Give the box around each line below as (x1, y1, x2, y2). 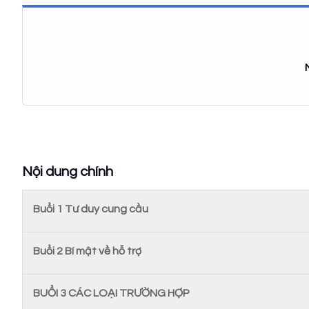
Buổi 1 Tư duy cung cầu (33, 203, 148, 215)
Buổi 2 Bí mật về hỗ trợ (33, 245, 141, 257)
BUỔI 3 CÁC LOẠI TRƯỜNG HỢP (33, 287, 190, 299)
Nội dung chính (22, 164, 113, 179)
